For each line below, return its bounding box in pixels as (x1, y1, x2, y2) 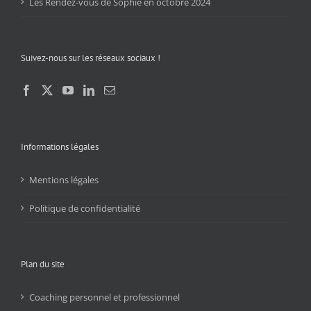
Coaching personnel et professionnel (29, 291, 180, 304)
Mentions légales (29, 174, 99, 187)
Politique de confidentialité (29, 202, 140, 215)
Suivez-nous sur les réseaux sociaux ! (21, 52, 160, 65)
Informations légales (21, 141, 99, 153)
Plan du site (21, 258, 65, 271)
